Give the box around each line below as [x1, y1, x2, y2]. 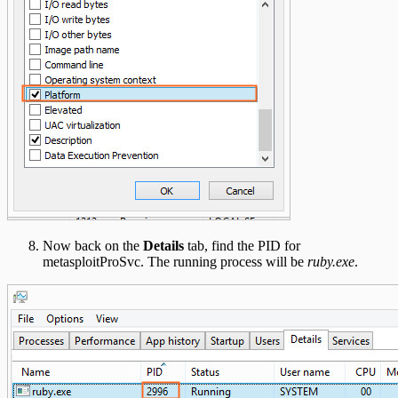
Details [143, 238, 184, 254]
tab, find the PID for [184, 238, 300, 254]
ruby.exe [307, 254, 354, 270]
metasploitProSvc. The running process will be [43, 254, 307, 270]
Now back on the [43, 238, 143, 254]
